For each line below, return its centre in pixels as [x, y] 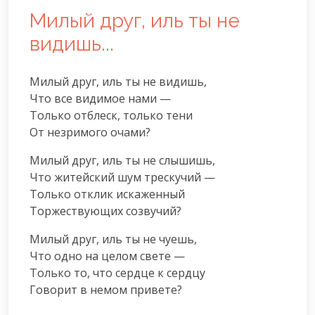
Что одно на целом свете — [107, 256]
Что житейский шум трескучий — [122, 177]
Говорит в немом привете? [106, 289]
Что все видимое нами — [100, 98]
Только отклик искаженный [107, 194]
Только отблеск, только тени [111, 115]
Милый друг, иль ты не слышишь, [122, 160]
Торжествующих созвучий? [105, 211]
